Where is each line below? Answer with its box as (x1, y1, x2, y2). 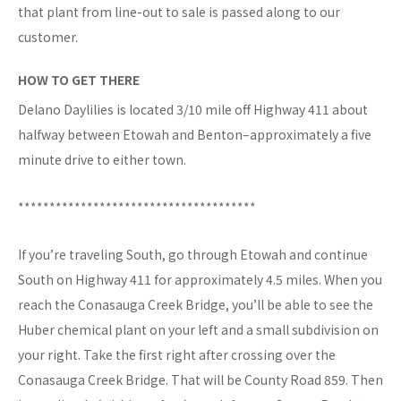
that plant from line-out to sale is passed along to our (18, 3, 340, 21)
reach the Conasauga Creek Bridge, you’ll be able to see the (18, 295, 373, 314)
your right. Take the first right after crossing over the (18, 346, 336, 364)
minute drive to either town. (18, 150, 186, 169)
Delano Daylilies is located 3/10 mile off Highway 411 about (18, 100, 368, 119)
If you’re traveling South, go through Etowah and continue (18, 245, 368, 264)
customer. (18, 28, 78, 47)
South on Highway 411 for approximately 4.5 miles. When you (18, 270, 382, 289)
